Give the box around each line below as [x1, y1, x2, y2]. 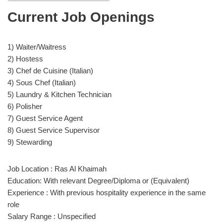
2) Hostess [7, 54, 43, 63]
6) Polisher [7, 102, 42, 111]
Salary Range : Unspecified [7, 212, 96, 221]
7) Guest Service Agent [7, 113, 83, 122]
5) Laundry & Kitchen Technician [7, 90, 111, 99]
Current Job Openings [7, 9, 155, 25]
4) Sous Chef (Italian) [7, 78, 76, 87]
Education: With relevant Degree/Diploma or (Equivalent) [7, 176, 189, 185]
